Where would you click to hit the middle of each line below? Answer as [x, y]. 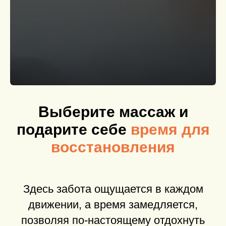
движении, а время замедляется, [113, 204]
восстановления [113, 147]
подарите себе [73, 129]
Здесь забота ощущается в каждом [113, 189]
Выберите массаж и [113, 111]
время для [170, 129]
